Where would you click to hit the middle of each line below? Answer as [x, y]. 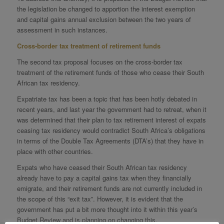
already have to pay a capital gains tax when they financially [104, 178]
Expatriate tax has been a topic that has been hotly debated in [107, 99]
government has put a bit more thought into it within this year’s [107, 209]
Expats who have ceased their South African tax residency [102, 167]
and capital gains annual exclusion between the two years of [104, 19]
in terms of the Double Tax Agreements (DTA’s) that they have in [110, 141]
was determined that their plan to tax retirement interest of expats [111, 120]
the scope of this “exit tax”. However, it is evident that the [100, 199]
